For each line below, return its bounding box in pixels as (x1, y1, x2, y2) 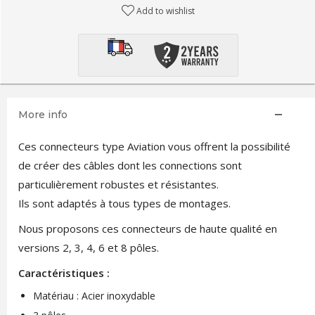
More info (18, 108, 67, 121)
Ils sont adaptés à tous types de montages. (18, 196, 231, 210)
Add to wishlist (136, 5, 195, 17)
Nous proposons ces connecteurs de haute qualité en (18, 221, 277, 236)
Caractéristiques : (18, 266, 110, 280)
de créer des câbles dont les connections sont (18, 158, 242, 172)
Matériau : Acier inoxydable (32, 289, 155, 302)
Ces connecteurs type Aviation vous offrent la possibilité (18, 139, 290, 153)
